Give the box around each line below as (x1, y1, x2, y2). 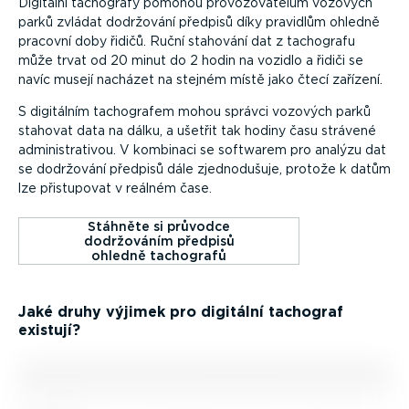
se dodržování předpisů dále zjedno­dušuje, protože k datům (18, 162, 391, 177)
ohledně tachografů (91, 248, 226, 264)
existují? (18, 321, 80, 340)
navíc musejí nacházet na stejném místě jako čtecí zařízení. (18, 72, 383, 88)
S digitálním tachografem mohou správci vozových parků (18, 104, 371, 120)
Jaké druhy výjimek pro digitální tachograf (18, 303, 343, 321)
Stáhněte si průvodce (88, 219, 230, 235)
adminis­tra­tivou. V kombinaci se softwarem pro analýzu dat (18, 142, 386, 158)
